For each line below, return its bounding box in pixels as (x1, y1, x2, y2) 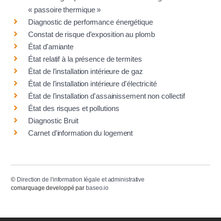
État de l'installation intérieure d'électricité (28, 79, 157, 88)
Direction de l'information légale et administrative (17, 176, 145, 183)
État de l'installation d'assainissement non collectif (28, 92, 185, 101)
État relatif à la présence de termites (28, 55, 142, 64)
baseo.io (85, 184, 109, 191)
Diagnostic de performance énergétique (28, 18, 153, 27)
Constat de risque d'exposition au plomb (28, 30, 155, 39)
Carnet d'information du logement (28, 129, 133, 138)
